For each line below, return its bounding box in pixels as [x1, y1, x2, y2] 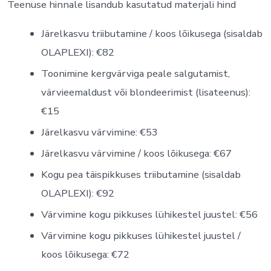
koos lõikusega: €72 [41, 247, 129, 261]
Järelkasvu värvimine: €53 [41, 125, 158, 139]
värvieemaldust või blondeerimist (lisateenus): [41, 85, 250, 99]
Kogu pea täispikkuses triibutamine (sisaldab [41, 167, 241, 181]
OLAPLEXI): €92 [41, 186, 114, 200]
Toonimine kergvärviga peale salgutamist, [41, 66, 230, 80]
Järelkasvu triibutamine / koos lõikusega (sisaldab [41, 26, 263, 41]
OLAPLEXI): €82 [41, 45, 114, 59]
